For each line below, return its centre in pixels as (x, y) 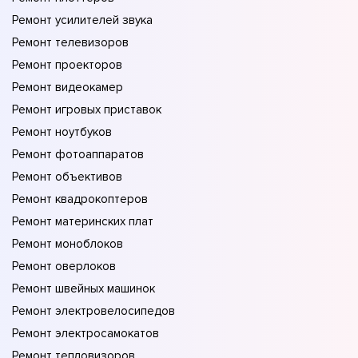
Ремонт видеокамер (68, 88)
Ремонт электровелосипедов (93, 311)
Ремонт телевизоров (70, 43)
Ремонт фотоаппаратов (78, 155)
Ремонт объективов (67, 177)
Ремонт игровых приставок (87, 110)
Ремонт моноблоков (68, 244)
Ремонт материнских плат (83, 222)
